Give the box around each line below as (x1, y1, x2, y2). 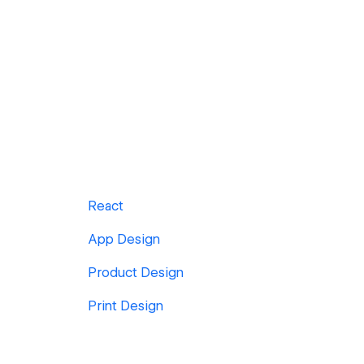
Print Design (88, 298, 163, 314)
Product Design (88, 265, 184, 280)
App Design (88, 232, 160, 247)
